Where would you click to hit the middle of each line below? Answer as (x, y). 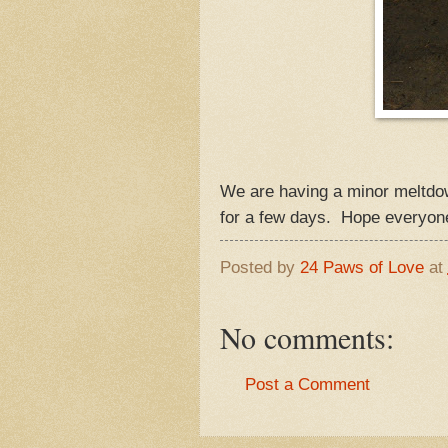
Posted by (259, 268)
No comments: (306, 336)
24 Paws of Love (361, 268)
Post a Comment (307, 385)
